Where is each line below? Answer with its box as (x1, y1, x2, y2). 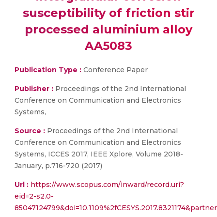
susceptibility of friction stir (22, 6, 195, 20)
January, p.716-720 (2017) (15, 161, 102, 170)
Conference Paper (81, 65, 148, 74)
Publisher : (15, 84, 55, 93)
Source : (15, 126, 45, 135)
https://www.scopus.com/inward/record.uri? (31, 180, 184, 189)
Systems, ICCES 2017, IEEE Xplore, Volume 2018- (15, 150, 183, 158)
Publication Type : (15, 65, 81, 74)
